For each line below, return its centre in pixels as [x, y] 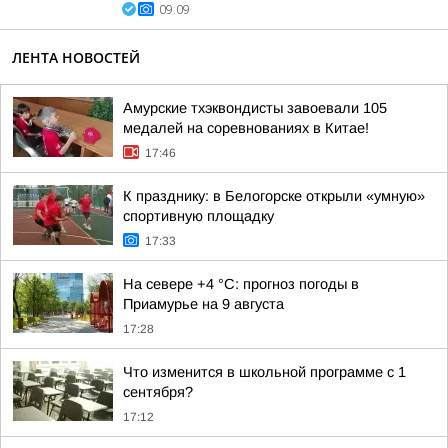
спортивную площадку [198, 216]
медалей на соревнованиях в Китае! [246, 128]
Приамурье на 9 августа [203, 304]
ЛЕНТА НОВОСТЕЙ [76, 57]
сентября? [158, 392]
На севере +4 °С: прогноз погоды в [241, 284]
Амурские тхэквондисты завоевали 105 [255, 108]
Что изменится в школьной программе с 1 [264, 372]
